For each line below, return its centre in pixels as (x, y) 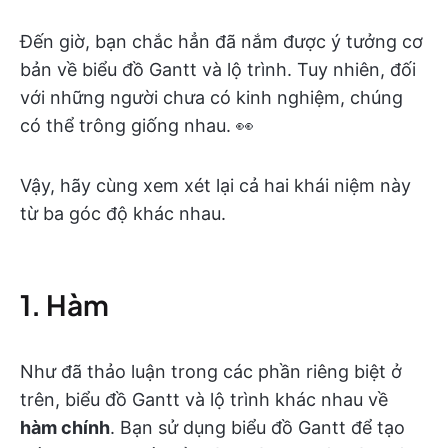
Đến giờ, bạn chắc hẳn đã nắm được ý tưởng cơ (221, 42)
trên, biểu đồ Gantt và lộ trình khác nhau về (204, 400)
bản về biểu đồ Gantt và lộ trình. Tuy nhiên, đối (218, 70)
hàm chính (65, 428)
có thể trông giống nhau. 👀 (137, 126)
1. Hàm (64, 305)
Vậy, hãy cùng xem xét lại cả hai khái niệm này (215, 186)
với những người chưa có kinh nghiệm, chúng (211, 98)
